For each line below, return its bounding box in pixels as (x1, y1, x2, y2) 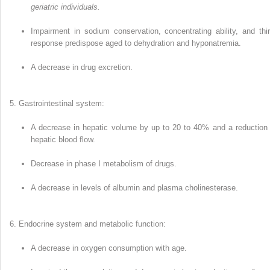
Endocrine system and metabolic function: (19, 219, 166, 229)
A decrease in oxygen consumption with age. (31, 243, 187, 253)
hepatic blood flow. (31, 135, 95, 145)
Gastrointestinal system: (19, 99, 104, 108)
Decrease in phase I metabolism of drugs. (31, 159, 177, 169)
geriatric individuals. (31, 2, 100, 12)
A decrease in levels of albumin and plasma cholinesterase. (31, 183, 238, 193)
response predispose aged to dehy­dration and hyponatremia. (31, 39, 241, 48)
